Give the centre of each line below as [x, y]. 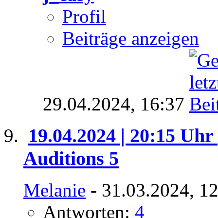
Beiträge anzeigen [131, 38]
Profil [84, 17]
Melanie [54, 190]
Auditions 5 [71, 158]
